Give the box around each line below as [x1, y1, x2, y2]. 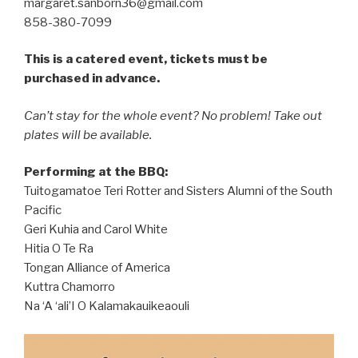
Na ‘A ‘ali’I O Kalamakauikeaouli [24, 299, 189, 314]
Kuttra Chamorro [24, 280, 115, 295]
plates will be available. [24, 127, 152, 142]
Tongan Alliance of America [24, 261, 170, 276]
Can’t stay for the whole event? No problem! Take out [24, 108, 322, 123]
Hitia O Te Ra [24, 241, 93, 257]
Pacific [24, 203, 62, 218]
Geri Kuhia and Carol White [24, 222, 168, 237]
